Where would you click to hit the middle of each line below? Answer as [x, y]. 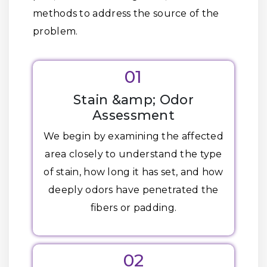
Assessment [133, 115]
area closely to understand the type [133, 154]
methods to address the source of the [126, 13]
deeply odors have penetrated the [133, 190]
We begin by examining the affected [133, 136]
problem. [55, 31]
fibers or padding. [133, 208]
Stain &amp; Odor [133, 100]
